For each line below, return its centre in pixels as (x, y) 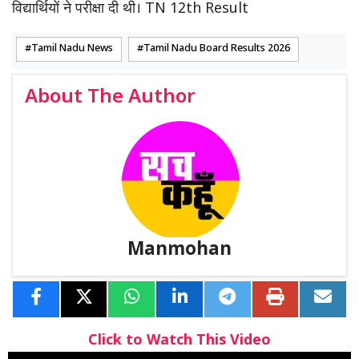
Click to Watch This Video (179, 341)
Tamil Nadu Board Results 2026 (217, 48)
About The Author (110, 97)
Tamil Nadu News (72, 48)
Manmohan (179, 250)
